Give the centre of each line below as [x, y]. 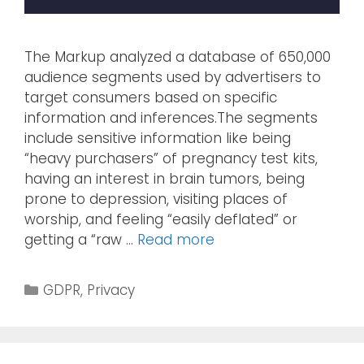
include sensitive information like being [158, 139]
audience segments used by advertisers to [173, 78]
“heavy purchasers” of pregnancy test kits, [171, 159]
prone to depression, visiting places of [156, 199]
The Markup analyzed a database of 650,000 [178, 57]
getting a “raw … [81, 240]
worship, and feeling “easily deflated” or [161, 220]
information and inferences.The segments [171, 118]
